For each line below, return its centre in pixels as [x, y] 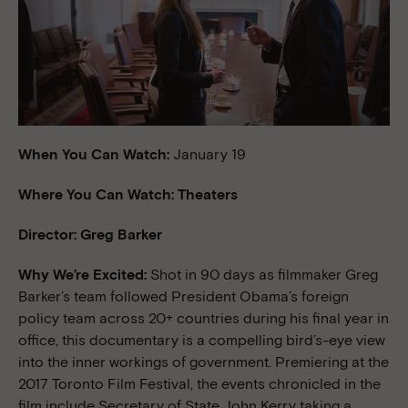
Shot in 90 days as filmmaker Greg [264, 274]
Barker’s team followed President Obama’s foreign [184, 296]
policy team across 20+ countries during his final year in [204, 318]
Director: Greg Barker [90, 234]
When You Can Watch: [96, 154]
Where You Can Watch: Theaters [128, 194]
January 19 [209, 154]
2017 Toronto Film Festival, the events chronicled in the [199, 383]
